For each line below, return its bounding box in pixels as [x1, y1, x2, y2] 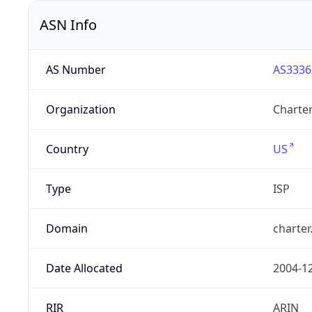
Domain [45, 221, 88, 237]
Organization [45, 102, 116, 118]
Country [45, 141, 88, 157]
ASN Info [40, 15, 97, 35]
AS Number [45, 62, 106, 78]
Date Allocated [45, 260, 123, 276]
